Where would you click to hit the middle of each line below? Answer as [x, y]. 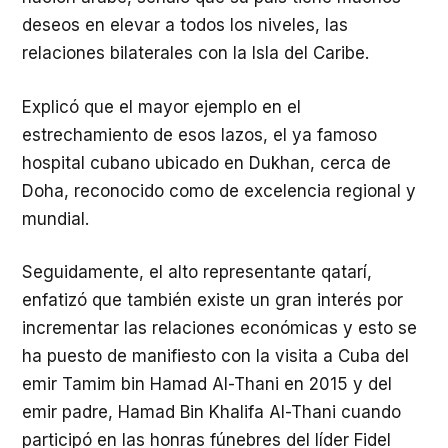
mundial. [55, 218]
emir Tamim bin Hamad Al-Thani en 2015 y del [207, 384]
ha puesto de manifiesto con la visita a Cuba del [215, 356]
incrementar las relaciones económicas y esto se [219, 328]
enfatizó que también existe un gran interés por [212, 300]
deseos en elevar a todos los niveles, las [185, 25]
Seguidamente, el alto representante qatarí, [197, 272]
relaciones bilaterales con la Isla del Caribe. [195, 53]
